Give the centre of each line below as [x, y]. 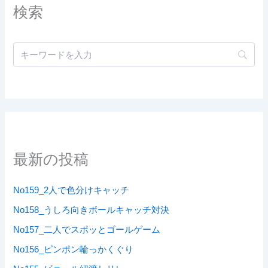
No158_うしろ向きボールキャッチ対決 [92, 210]
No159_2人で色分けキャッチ [71, 191]
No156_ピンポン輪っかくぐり [74, 250]
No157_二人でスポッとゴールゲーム [87, 230]
